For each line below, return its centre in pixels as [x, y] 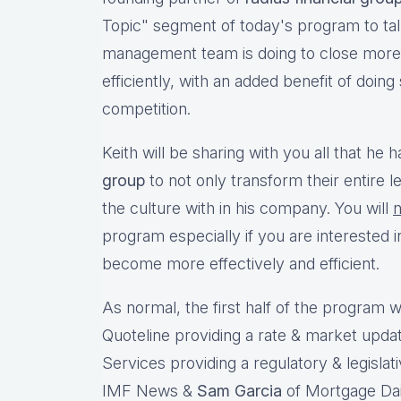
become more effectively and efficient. [245, 264]
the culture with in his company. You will [247, 209]
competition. [151, 109]
